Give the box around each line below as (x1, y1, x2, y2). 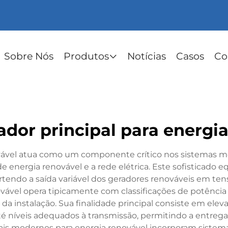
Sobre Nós (4, 50, 53, 62)
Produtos (64, 50, 109, 62)
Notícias (127, 50, 166, 62)
